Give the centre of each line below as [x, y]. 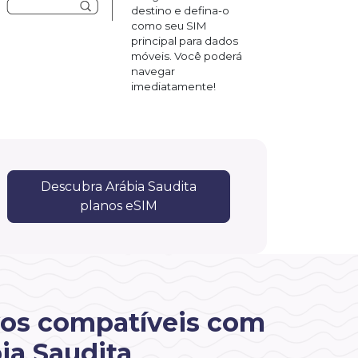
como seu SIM [169, 25]
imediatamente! [173, 86]
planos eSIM [118, 205]
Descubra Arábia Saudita [118, 186]
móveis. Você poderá [187, 56]
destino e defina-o [180, 10]
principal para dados [185, 40]
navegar [153, 71]
